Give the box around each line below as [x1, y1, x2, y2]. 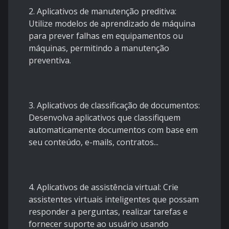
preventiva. [29, 55, 71, 66]
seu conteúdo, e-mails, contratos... [29, 136, 158, 148]
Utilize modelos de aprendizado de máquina [29, 18, 195, 30]
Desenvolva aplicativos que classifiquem [29, 112, 180, 124]
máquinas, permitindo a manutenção [29, 42, 169, 54]
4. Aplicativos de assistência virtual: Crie [29, 181, 178, 193]
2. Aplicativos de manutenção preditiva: [29, 6, 176, 17]
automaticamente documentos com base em [29, 124, 198, 136]
